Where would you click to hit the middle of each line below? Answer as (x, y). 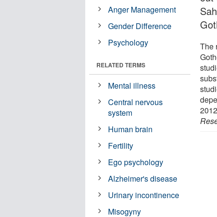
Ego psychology (136, 162)
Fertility (121, 145)
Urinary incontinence (144, 195)
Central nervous (136, 102)
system (120, 112)
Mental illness (132, 85)
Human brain (131, 129)
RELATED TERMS (121, 65)
